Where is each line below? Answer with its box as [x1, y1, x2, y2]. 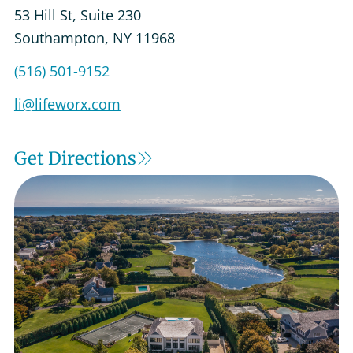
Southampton [13, 28, 105, 47]
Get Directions [13, 147, 136, 169]
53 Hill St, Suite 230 [13, 5, 141, 24]
